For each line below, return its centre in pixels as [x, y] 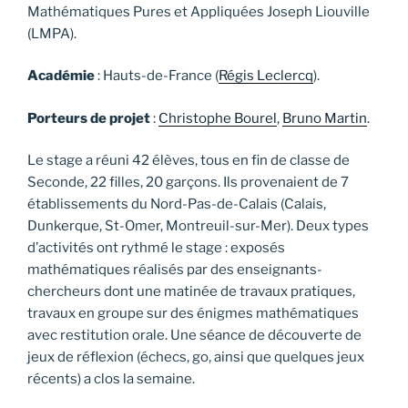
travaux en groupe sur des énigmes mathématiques [193, 314]
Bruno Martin [325, 118]
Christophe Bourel [218, 118]
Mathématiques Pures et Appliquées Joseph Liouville [199, 11]
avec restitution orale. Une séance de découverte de [194, 336]
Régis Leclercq [266, 76]
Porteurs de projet [89, 118]
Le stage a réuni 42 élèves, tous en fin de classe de [189, 161]
